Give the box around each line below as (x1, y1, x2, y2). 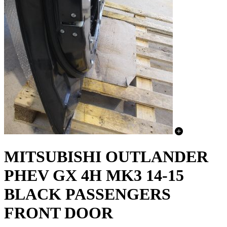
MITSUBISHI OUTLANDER (4, 147, 208, 166)
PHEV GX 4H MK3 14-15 (4, 166, 184, 184)
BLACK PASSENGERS (4, 184, 171, 203)
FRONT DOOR (4, 203, 113, 222)
